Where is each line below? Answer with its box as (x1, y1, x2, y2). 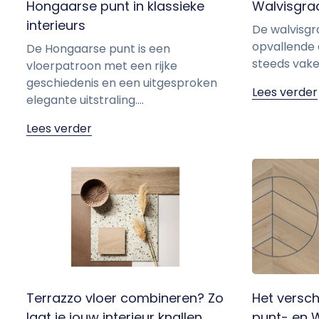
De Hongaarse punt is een (26, 41, 170, 58)
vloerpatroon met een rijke (26, 58, 177, 75)
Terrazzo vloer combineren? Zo (26, 288, 224, 307)
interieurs (26, 16, 85, 35)
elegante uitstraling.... (26, 92, 144, 109)
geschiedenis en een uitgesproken (26, 75, 217, 92)
